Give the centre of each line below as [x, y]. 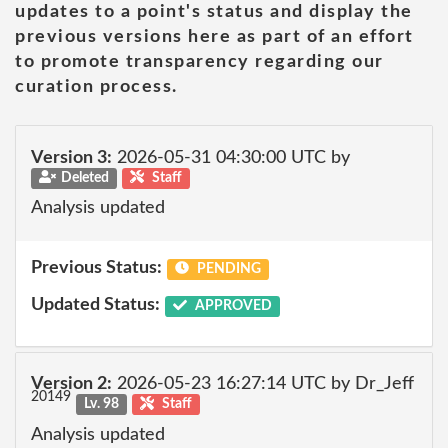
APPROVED [231, 306]
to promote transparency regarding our [199, 62]
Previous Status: [96, 267]
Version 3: [71, 157]
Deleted [84, 177]
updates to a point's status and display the [214, 12]
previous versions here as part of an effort [214, 37]
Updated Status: [95, 305]
